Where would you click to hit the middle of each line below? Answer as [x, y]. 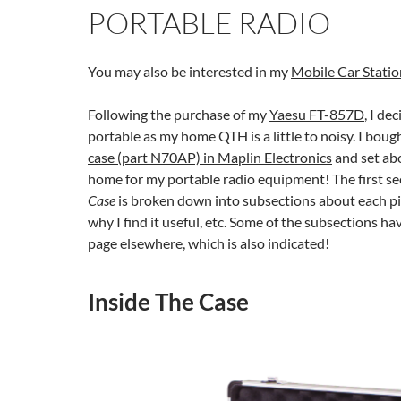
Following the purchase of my [179, 114]
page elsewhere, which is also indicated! [209, 243]
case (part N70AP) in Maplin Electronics [210, 157]
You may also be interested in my [189, 71]
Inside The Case [168, 302]
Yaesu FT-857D [317, 114]
